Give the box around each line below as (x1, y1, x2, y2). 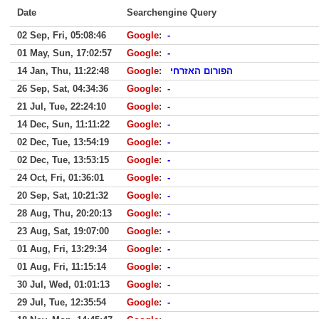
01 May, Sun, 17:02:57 (17, 48, 112, 58)
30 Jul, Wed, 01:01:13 (17, 279, 110, 290)
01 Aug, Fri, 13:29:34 (17, 244, 107, 254)
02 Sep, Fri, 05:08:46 (17, 30, 106, 41)
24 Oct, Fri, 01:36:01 (17, 172, 104, 183)
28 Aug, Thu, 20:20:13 (17, 208, 112, 219)
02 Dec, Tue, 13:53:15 (17, 155, 109, 165)
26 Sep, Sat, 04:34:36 (17, 83, 108, 94)
